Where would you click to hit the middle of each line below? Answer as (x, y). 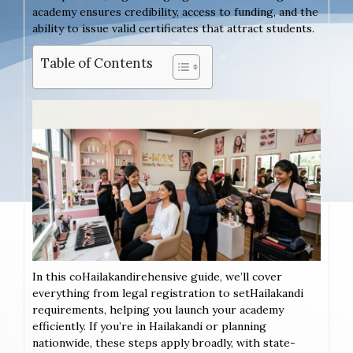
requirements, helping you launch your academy (158, 309)
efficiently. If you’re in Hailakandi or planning (149, 326)
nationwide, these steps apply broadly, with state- (164, 342)
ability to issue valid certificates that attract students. (173, 28)
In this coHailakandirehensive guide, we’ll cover (157, 276)
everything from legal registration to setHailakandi (168, 293)
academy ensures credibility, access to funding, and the (175, 11)
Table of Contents (97, 63)
